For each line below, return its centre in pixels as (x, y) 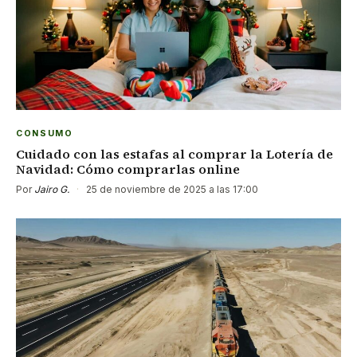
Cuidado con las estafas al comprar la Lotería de (175, 153)
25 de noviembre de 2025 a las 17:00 (171, 189)
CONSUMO (45, 133)
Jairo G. (52, 189)
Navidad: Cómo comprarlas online (128, 169)
